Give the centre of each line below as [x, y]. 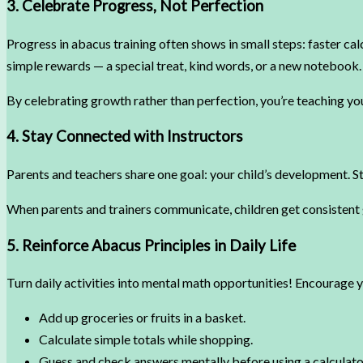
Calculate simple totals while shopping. [146, 340]
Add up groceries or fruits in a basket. [142, 318]
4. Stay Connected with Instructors [125, 137]
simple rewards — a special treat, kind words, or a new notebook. [184, 65]
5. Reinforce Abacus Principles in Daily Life [151, 245]
